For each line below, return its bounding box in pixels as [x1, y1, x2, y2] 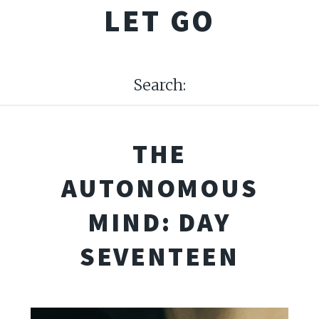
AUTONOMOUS [61, 170, 258, 204]
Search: [133, 75, 186, 95]
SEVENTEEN [79, 239, 240, 273]
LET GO [103, 1, 216, 41]
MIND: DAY [88, 204, 231, 239]
